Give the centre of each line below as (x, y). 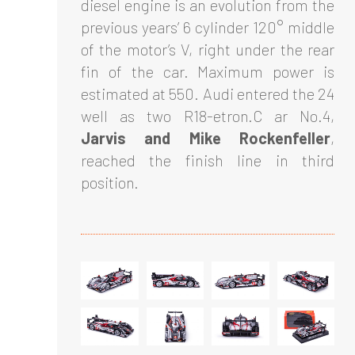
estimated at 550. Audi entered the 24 (208, 93)
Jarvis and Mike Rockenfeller (206, 137)
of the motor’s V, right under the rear (208, 49)
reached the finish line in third (208, 160)
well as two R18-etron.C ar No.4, (208, 115)
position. (110, 182)
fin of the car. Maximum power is (208, 71)
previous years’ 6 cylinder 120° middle (208, 27)
